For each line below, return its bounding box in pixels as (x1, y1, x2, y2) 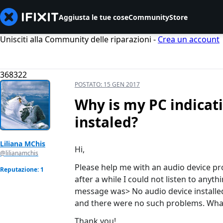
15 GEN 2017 (104, 80, 140, 89)
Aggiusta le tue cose (59, 12, 128, 22)
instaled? (75, 112, 138, 132)
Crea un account (158, 34, 220, 45)
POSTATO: (75, 80, 104, 89)
